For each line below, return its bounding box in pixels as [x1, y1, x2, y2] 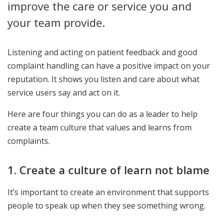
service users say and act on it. [7, 87, 124, 98]
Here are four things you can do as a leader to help [7, 109, 198, 119]
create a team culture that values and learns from [7, 122, 192, 133]
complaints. [7, 135, 50, 146]
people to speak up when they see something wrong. [7, 200, 206, 212]
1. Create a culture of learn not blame [7, 162, 210, 177]
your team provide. [7, 15, 105, 30]
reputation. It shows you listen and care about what [7, 74, 200, 85]
